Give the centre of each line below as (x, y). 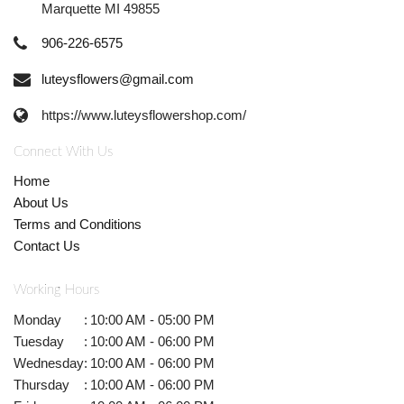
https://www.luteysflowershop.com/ (144, 115)
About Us (41, 202)
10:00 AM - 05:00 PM (152, 319)
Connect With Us (63, 151)
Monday (37, 319)
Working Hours (56, 290)
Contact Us (47, 245)
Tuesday (39, 341)
